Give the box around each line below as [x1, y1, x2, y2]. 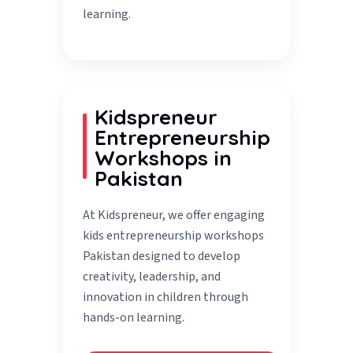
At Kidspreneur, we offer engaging [83, 206, 266, 225]
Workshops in [95, 145, 232, 172]
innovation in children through [83, 288, 249, 307]
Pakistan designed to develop [83, 247, 241, 266]
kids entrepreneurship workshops [83, 227, 265, 245]
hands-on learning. [83, 309, 185, 327]
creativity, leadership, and [83, 268, 221, 286]
